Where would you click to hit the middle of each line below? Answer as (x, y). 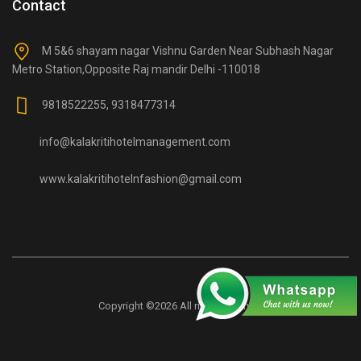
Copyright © (126, 306)
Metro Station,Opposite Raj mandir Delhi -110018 (136, 70)
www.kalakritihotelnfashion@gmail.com (141, 178)
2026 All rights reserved (209, 306)
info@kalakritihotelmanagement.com (135, 141)
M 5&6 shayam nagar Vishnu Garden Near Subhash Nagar (187, 50)
